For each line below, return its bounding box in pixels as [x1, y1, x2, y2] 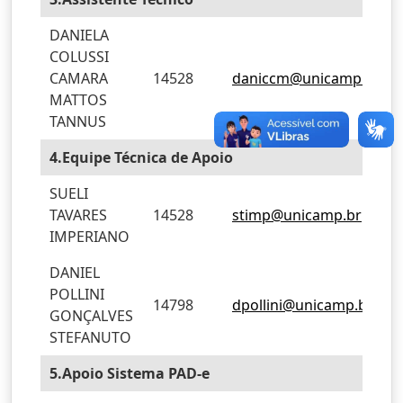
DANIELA [49, 25, 109, 45]
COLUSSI [49, 47, 109, 67]
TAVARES [49, 205, 107, 225]
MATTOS [49, 90, 107, 110]
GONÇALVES [49, 306, 133, 326]
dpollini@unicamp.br [232, 295, 373, 315]
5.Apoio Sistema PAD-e [49, 363, 210, 383]
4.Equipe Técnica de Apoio [49, 148, 233, 167]
